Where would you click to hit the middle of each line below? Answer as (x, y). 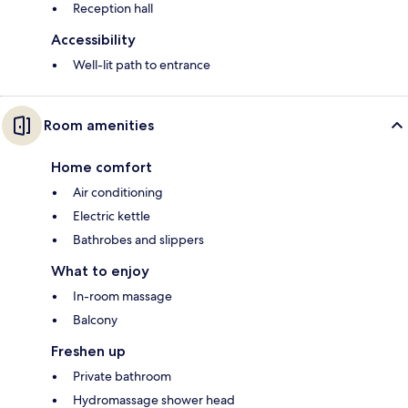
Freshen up (88, 351)
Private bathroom (122, 376)
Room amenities (99, 125)
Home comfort (102, 167)
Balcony (95, 319)
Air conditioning (118, 192)
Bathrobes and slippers (138, 239)
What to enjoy (100, 270)
